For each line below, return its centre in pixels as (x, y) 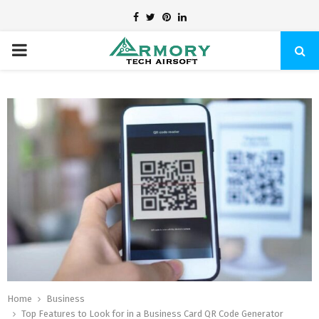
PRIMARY (45, 50)
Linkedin (204, 17)
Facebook (159, 17)
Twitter (170, 17)
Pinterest (191, 17)
